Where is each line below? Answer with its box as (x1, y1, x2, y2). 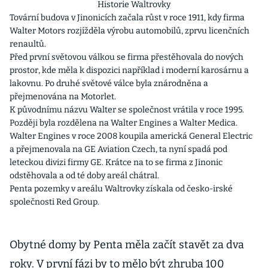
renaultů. (10, 39, 46, 49)
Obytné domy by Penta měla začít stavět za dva (10, 238, 244, 251)
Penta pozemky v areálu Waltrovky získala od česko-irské (10, 184, 233, 194)
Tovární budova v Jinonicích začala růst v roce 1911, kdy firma (10, 13, 245, 23)
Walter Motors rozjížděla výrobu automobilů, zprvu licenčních (10, 26, 249, 36)
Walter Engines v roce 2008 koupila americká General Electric (10, 131, 252, 141)
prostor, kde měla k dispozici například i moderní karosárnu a (10, 65, 249, 75)
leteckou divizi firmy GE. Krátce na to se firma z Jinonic (10, 157, 223, 167)
